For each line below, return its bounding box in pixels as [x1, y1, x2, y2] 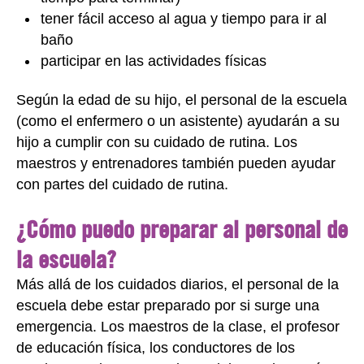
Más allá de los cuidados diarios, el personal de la [16, 275, 339, 292]
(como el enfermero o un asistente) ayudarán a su [16, 113, 340, 129]
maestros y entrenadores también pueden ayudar [16, 155, 336, 171]
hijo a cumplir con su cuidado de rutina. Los [16, 134, 297, 150]
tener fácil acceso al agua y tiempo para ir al [41, 10, 327, 27]
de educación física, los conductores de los [16, 339, 295, 356]
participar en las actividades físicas [41, 52, 266, 69]
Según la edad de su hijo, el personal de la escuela [16, 92, 347, 108]
